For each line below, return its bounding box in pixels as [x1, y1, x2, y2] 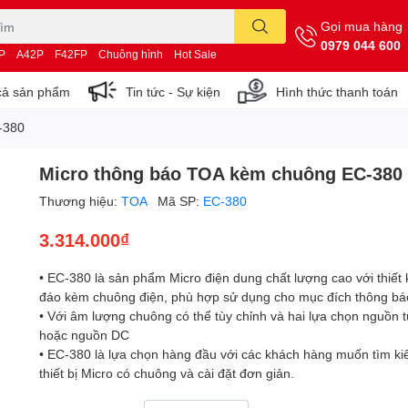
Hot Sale [174, 47, 217, 61]
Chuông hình [98, 47, 163, 61]
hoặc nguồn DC [39, 327, 130, 342]
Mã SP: [158, 193, 204, 209]
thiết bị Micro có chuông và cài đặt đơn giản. [39, 365, 295, 381]
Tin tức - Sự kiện [126, 83, 220, 99]
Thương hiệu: [39, 193, 122, 209]
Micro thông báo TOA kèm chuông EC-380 [39, 162, 403, 184]
